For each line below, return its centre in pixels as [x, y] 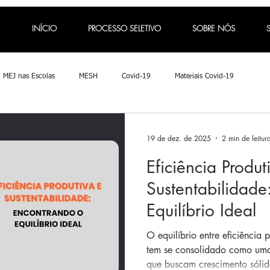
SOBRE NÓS [214, 28]
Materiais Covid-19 [204, 76]
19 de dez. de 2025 [179, 138]
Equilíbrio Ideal [201, 210]
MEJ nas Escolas [29, 76]
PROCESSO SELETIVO [124, 28]
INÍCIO [44, 28]
